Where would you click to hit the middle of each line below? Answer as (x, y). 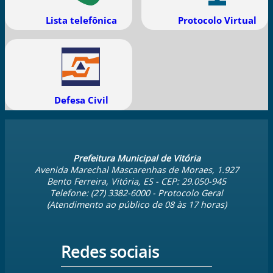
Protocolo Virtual (218, 20)
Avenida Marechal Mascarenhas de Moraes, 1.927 (136, 169)
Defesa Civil (81, 100)
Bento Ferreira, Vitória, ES (100, 181)
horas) (212, 204)
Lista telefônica (81, 20)
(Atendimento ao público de (105, 204)
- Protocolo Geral (186, 193)
